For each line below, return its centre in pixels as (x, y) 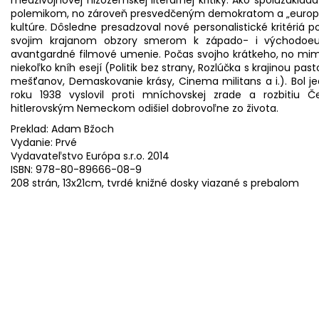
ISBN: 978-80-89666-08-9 (76, 169)
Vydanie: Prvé (44, 142)
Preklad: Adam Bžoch (62, 129)
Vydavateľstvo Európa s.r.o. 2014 (90, 156)
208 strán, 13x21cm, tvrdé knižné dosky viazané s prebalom (155, 183)
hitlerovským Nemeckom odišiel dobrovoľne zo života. (145, 108)
